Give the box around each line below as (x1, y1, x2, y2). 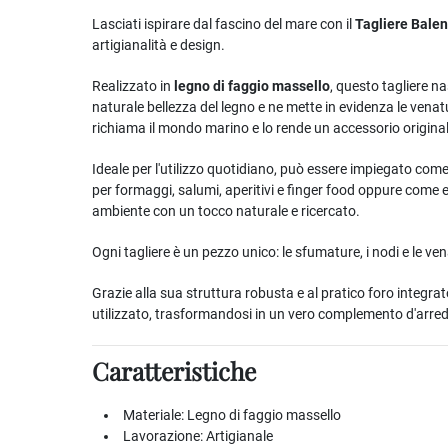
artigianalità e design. (92, 37, 225, 53)
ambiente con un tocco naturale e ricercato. (92, 203, 360, 219)
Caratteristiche (92, 354, 256, 387)
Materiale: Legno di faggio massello (123, 407, 341, 423)
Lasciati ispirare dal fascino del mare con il (92, 16, 355, 32)
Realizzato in (92, 78, 174, 94)
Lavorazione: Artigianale (123, 428, 273, 444)
